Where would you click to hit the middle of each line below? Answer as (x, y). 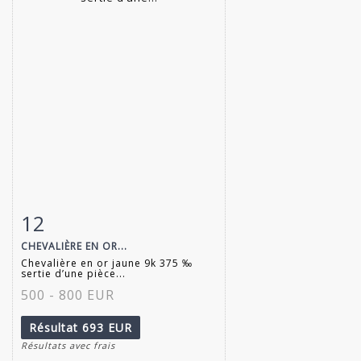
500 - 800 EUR (68, 295)
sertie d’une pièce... (73, 273)
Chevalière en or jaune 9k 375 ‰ (107, 263)
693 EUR (107, 327)
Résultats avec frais (68, 345)
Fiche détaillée (72, 220)
